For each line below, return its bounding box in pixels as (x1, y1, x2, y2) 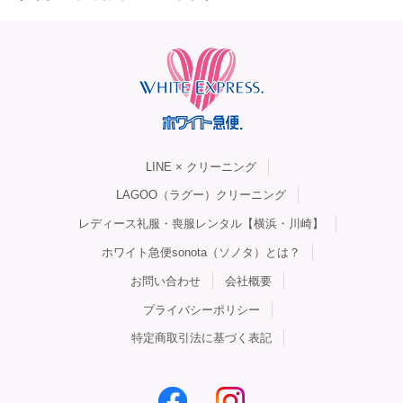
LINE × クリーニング (146, 159, 256, 174)
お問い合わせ (130, 273, 201, 288)
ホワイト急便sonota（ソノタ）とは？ (102, 245, 300, 259)
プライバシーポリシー (142, 302, 260, 317)
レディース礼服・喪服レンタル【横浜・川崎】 (78, 217, 324, 231)
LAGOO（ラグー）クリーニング (116, 188, 286, 202)
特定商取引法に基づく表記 (130, 331, 272, 345)
